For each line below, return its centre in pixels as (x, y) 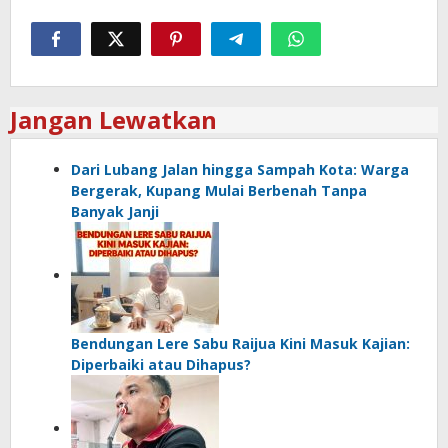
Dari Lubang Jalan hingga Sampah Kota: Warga (240, 169)
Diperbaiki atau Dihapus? (161, 364)
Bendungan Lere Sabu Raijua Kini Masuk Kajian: (240, 343)
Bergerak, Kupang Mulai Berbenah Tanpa (219, 190)
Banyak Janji (115, 211)
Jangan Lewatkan (113, 119)
